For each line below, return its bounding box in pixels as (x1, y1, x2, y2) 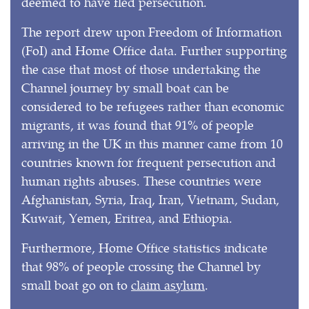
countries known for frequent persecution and (21, 152, 276, 170)
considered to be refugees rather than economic (21, 97, 284, 114)
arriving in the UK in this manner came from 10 (21, 134, 283, 152)
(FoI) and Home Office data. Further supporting (21, 41, 287, 59)
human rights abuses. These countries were (21, 171, 261, 189)
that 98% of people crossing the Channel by (21, 257, 261, 275)
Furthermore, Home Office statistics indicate (21, 238, 268, 256)
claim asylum (131, 275, 205, 293)
